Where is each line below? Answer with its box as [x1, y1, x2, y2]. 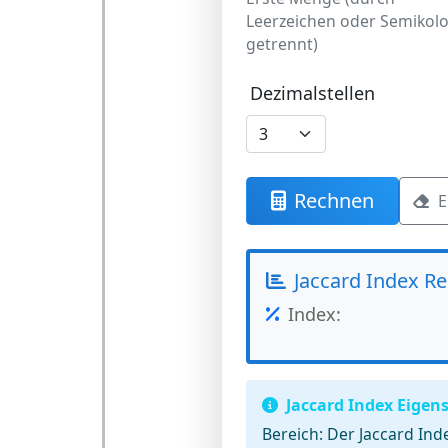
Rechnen [293, 187, 374, 214]
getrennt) [245, 33, 318, 55]
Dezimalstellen [249, 81, 375, 105]
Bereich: [261, 423, 323, 445]
